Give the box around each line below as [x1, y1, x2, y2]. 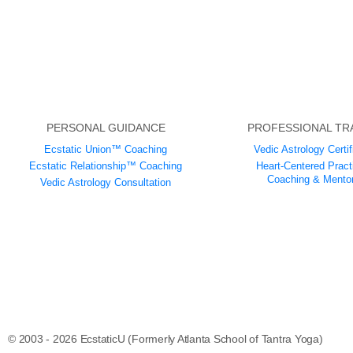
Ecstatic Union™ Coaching [44, 143, 168, 156]
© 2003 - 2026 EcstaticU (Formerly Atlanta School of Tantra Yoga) [8, 332, 323, 345]
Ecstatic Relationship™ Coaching [29, 160, 183, 173]
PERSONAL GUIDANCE [46, 121, 165, 135]
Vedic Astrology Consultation [40, 176, 172, 189]
